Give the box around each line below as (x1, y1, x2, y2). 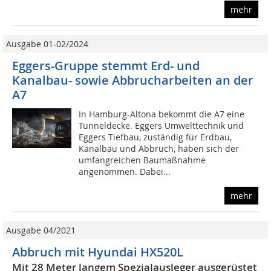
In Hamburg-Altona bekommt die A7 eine (79, 108, 245, 120)
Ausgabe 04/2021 (6, 224, 76, 237)
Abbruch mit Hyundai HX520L (12, 244, 183, 261)
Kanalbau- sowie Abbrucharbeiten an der (12, 72, 253, 89)
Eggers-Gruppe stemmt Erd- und (12, 57, 200, 74)
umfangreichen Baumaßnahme (79, 154, 206, 166)
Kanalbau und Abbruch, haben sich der (79, 143, 240, 155)
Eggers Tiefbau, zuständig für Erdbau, (79, 131, 232, 143)
